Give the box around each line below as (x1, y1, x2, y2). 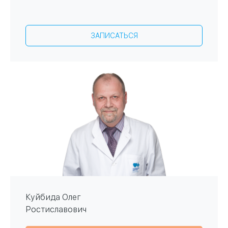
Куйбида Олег (25, 192, 81, 203)
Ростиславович (25, 205, 87, 215)
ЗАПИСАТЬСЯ (90, 32, 138, 40)
